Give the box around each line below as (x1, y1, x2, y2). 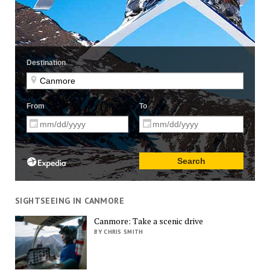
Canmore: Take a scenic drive (94, 215, 204, 227)
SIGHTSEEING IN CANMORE (14, 195, 125, 207)
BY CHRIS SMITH (94, 227, 143, 236)
